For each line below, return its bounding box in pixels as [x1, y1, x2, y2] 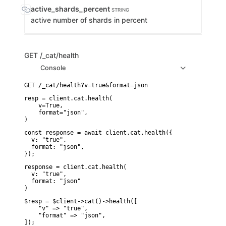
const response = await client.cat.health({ [24, 129, 173, 136]
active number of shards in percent [31, 16, 147, 24]
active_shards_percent [31, 5, 111, 13]
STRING [111, 7, 129, 13]
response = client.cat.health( [24, 163, 127, 171]
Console [40, 64, 66, 72]
